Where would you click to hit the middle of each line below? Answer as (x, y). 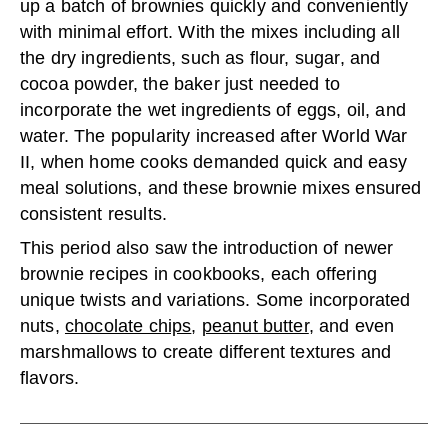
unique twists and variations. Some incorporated (215, 300)
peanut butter (255, 326)
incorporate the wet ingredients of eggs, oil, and (213, 110)
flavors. (50, 378)
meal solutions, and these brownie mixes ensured (221, 188)
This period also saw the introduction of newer (207, 248)
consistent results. (94, 214)
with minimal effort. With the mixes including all (210, 32)
